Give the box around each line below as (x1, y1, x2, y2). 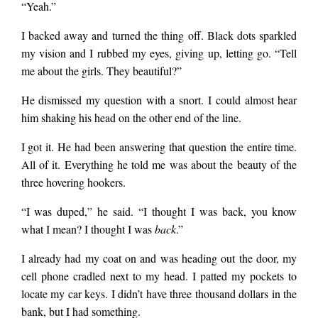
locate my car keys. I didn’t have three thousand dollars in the (21, 286, 297, 302)
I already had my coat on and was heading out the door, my (21, 251, 297, 266)
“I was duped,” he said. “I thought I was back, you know (21, 204, 297, 219)
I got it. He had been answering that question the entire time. (21, 139, 297, 155)
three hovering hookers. (21, 175, 126, 190)
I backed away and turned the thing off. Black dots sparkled (21, 28, 297, 43)
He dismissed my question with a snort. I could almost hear (21, 92, 297, 108)
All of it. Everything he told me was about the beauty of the (21, 157, 297, 172)
